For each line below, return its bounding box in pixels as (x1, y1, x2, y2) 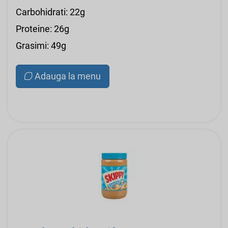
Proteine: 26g (16, 23, 69, 34)
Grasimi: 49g (16, 40, 66, 51)
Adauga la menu (35, 70, 101, 81)
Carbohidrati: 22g (16, 6, 85, 17)
